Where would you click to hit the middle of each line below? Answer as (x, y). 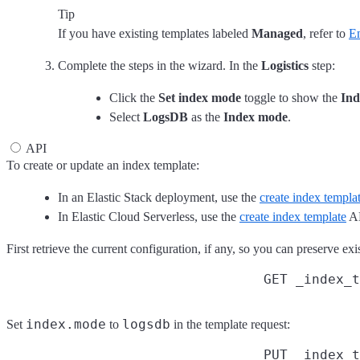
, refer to (326, 33)
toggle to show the (291, 97)
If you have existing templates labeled (155, 33)
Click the (134, 97)
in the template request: (230, 324)
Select (126, 117)
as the (206, 117)
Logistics (285, 65)
